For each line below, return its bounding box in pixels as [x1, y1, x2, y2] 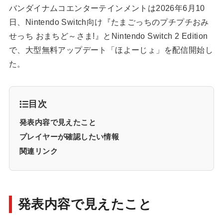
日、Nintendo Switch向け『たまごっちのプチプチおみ [8, 18, 209, 27]
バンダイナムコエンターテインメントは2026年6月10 [8, 4, 205, 13]
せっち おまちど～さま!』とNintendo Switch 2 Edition [8, 32, 208, 41]
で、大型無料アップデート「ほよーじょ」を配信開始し [8, 46, 213, 55]
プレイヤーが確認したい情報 [19, 132, 119, 141]
